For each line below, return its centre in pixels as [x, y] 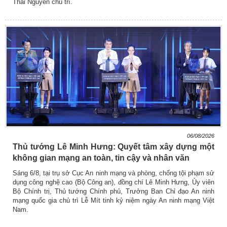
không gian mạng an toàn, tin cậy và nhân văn [101, 158]
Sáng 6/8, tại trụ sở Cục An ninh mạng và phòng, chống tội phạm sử [113, 173]
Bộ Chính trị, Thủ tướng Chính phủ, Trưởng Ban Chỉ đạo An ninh [113, 191]
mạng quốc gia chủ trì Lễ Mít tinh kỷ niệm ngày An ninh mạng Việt [113, 200]
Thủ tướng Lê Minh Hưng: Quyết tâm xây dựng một [113, 146]
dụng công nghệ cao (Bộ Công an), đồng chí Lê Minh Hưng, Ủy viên [113, 182]
